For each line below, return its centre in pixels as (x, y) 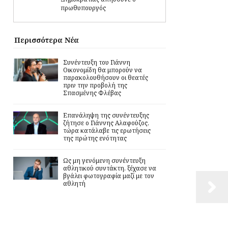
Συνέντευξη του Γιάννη (97, 62)
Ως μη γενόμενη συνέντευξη (104, 160)
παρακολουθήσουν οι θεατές (106, 77)
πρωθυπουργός (83, 8)
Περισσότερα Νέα (46, 40)
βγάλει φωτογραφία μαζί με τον (109, 176)
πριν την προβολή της (95, 85)
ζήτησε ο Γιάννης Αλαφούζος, (106, 123)
